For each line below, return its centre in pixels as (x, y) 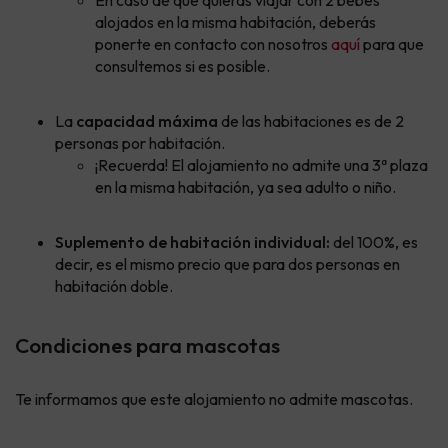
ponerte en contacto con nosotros (213, 43)
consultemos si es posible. (182, 65)
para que (392, 43)
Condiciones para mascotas (147, 344)
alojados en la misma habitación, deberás (235, 21)
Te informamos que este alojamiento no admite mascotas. (214, 398)
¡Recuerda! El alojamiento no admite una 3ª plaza (261, 164)
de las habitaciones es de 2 (312, 120)
